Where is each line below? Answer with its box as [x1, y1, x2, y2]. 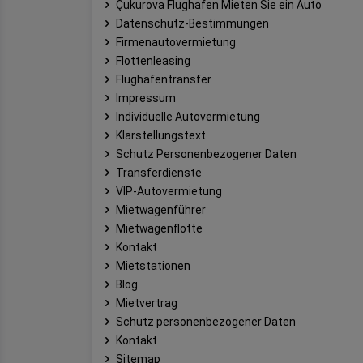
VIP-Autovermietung [116, 184, 222, 198]
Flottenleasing [116, 53, 190, 67]
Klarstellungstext [116, 128, 206, 142]
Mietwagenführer [116, 203, 206, 216]
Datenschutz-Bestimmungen [116, 16, 269, 30]
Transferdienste [116, 165, 202, 179]
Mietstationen [116, 258, 190, 272]
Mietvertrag [116, 296, 177, 310]
